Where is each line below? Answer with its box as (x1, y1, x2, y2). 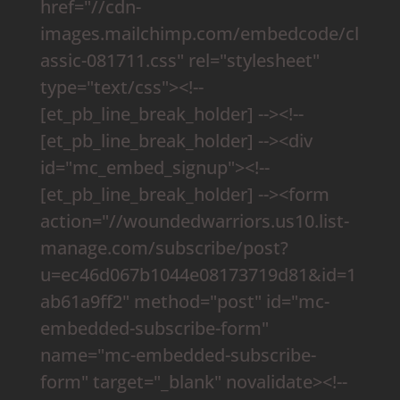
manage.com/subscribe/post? (39, 235, 288, 260)
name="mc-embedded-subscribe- (39, 342, 316, 367)
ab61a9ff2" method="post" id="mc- (39, 288, 329, 313)
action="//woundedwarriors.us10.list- (39, 208, 349, 233)
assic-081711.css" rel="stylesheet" (39, 47, 320, 72)
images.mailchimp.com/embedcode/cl (39, 21, 359, 46)
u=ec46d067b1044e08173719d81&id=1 (39, 262, 356, 287)
